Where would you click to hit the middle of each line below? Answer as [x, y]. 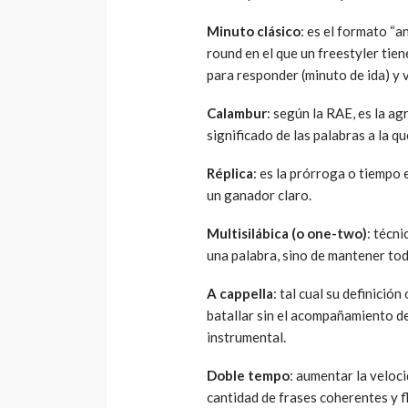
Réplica [230, 173]
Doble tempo [248, 376]
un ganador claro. [259, 195]
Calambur [237, 113]
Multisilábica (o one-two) [287, 234]
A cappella [240, 294]
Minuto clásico [254, 31]
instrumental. [246, 337]
